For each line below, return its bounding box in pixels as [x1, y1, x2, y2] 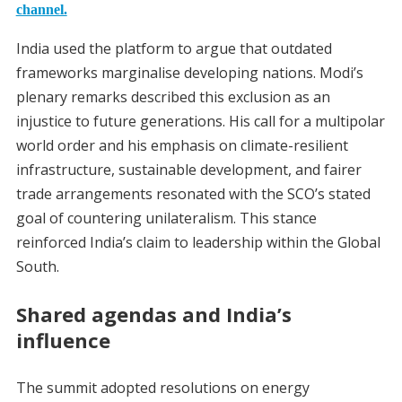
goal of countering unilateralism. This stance [15, 208, 317, 229]
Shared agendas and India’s [15, 301, 292, 328]
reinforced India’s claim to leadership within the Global [15, 232, 380, 253]
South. [15, 257, 59, 277]
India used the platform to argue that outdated [15, 39, 332, 59]
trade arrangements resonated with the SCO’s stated [15, 184, 371, 205]
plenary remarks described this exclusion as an [15, 87, 330, 108]
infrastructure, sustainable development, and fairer [15, 160, 362, 180]
